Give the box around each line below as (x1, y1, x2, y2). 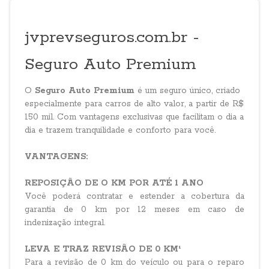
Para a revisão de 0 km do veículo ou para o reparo (25, 257, 244, 268)
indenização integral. (25, 217, 106, 228)
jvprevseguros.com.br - (25, 27, 200, 48)
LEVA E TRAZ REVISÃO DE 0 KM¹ (25, 244, 181, 255)
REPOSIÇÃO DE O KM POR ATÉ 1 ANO (25, 178, 204, 189)
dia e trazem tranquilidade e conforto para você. (25, 125, 216, 136)
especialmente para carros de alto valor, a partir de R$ (25, 98, 244, 109)
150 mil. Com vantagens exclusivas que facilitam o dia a (25, 112, 244, 122)
